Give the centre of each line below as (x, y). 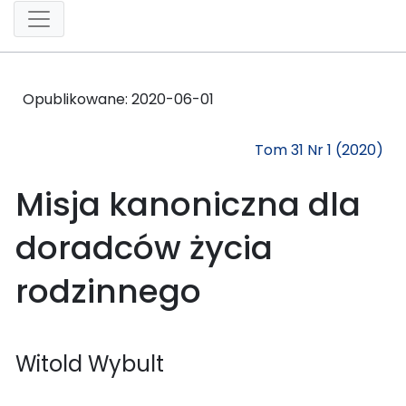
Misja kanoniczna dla (188, 204)
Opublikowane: (77, 99)
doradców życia (144, 247)
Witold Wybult (90, 363)
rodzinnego (108, 291)
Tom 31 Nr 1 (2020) (319, 150)
